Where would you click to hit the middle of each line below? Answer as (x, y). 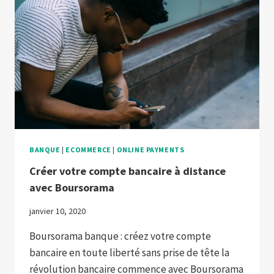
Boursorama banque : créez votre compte (120, 236)
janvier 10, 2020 (57, 211)
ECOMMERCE (88, 149)
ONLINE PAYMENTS (150, 149)
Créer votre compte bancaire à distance (128, 171)
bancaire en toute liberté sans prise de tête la (129, 252)
